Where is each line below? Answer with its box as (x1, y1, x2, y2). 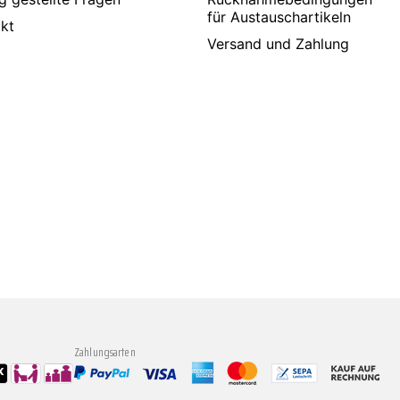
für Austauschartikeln (207, 8, 352, 26)
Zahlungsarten (74, 342, 136, 362)
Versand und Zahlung (207, 35, 350, 53)
